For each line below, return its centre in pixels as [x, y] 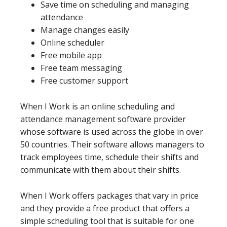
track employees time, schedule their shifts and [109, 157]
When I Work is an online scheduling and [98, 106]
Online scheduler [72, 42]
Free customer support [84, 80]
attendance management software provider [103, 119]
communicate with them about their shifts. [101, 169]
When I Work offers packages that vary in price [109, 195]
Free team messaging [81, 68]
